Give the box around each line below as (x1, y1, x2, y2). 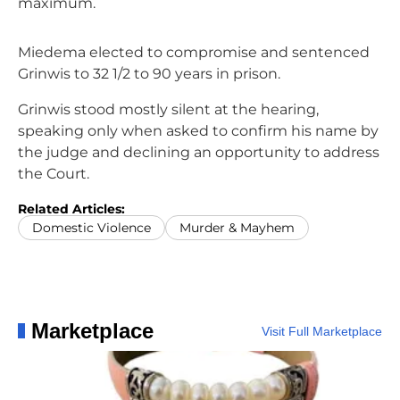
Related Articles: (18, 200, 125, 217)
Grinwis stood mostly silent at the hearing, (18, 100, 319, 118)
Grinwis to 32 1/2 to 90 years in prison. (18, 64, 280, 82)
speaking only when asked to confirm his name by (18, 121, 379, 139)
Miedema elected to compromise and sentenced (18, 43, 370, 61)
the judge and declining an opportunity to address (18, 143, 379, 161)
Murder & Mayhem (179, 219, 295, 236)
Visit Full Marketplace (262, 323, 382, 338)
